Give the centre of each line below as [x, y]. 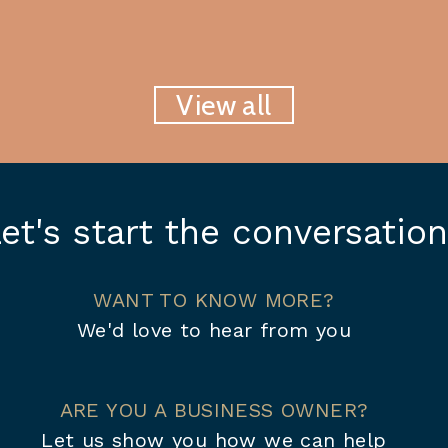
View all [224, 105]
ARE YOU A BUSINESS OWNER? [214, 410]
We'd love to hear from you [214, 330]
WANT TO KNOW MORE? [214, 300]
